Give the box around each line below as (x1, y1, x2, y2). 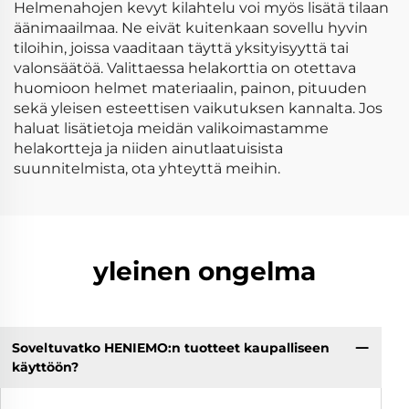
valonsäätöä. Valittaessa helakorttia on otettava (14, 59, 356, 77)
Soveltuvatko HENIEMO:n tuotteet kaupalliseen (11, 339, 330, 356)
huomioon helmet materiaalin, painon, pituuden (14, 79, 367, 97)
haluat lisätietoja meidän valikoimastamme (14, 120, 329, 137)
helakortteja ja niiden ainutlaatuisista (14, 140, 283, 157)
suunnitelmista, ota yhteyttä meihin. (14, 160, 280, 177)
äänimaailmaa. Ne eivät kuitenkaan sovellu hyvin (14, 19, 368, 37)
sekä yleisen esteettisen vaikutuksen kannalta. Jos (14, 100, 383, 117)
